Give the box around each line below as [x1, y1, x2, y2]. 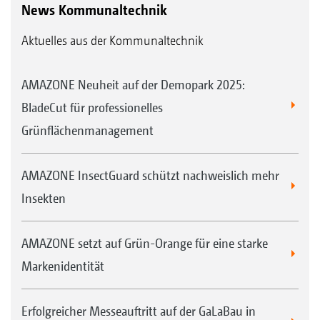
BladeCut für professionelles [21, 100, 163, 115]
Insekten [21, 191, 66, 206]
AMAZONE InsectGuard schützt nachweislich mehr [21, 168, 279, 183]
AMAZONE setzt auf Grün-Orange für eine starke [21, 236, 268, 251]
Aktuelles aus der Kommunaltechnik [21, 33, 204, 48]
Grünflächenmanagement [21, 123, 154, 138]
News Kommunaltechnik [21, 1, 167, 19]
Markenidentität [21, 259, 104, 274]
